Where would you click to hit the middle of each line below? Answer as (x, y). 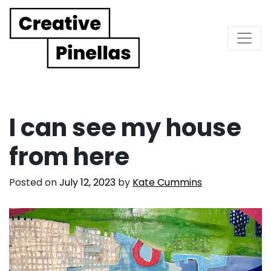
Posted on (34, 182)
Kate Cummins (167, 182)
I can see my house (125, 127)
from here (69, 156)
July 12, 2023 (87, 182)
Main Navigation (92, 48)
